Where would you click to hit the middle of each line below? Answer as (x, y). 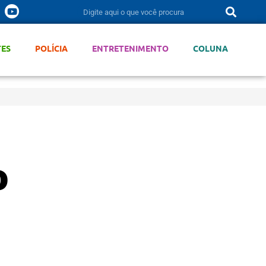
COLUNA (210, 48)
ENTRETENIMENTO (130, 48)
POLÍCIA (51, 48)
